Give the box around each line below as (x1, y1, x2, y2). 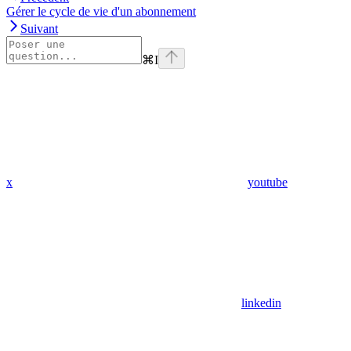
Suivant (20, 22, 58, 36)
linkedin (241, 296, 281, 310)
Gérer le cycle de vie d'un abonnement (6, 5, 196, 19)
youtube (248, 175, 288, 190)
